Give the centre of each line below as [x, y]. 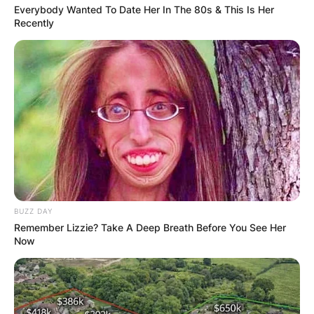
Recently [34, 23]
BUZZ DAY [33, 211]
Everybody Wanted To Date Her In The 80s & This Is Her [144, 10]
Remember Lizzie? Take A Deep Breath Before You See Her [150, 228]
